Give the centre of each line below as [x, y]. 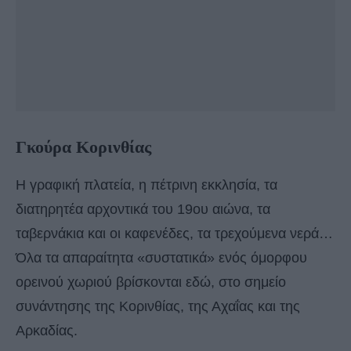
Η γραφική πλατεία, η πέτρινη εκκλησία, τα [147, 185]
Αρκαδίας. [47, 331]
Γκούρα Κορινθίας [83, 147]
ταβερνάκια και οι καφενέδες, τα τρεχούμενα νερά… [174, 234]
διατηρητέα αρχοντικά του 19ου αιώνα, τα [143, 210]
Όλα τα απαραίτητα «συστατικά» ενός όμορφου [161, 258]
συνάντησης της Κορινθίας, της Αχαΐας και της [158, 307]
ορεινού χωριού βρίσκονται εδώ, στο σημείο [151, 282]
